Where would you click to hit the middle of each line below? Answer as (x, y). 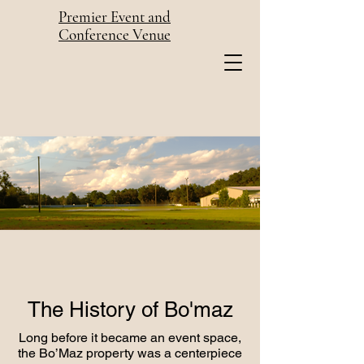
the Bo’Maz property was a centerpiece (130, 353)
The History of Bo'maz (130, 310)
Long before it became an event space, (130, 338)
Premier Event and (115, 17)
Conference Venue (115, 35)
